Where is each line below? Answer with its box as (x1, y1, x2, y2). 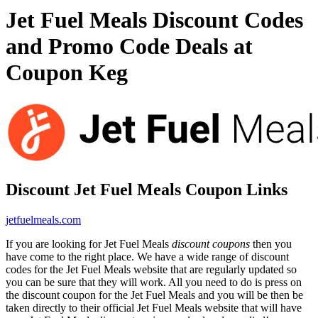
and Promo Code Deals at (6, 33, 253, 60)
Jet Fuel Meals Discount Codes (6, 7, 303, 33)
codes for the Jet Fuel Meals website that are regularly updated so (6, 263, 297, 275)
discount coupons (172, 237, 250, 250)
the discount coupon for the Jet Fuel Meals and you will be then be (6, 288, 303, 301)
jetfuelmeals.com (6, 213, 81, 226)
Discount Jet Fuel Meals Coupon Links (6, 180, 287, 199)
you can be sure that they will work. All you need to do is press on (6, 275, 302, 288)
